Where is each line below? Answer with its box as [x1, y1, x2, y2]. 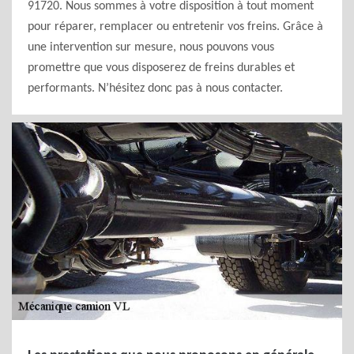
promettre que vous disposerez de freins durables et [28, 62, 295, 74]
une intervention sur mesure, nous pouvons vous [28, 41, 274, 54]
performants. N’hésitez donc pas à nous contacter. [28, 82, 283, 95]
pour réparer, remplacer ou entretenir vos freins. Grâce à [28, 21, 323, 33]
